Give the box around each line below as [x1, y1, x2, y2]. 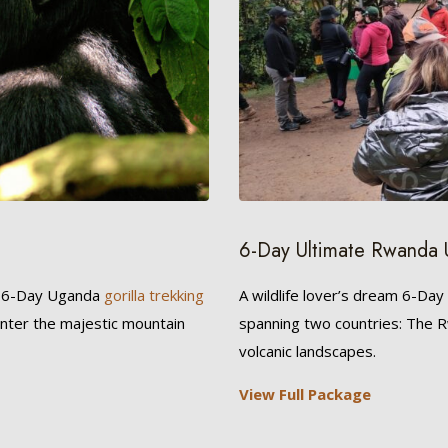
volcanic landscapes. [238, 340, 376, 361]
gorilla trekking [103, 284, 204, 305]
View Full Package [238, 383, 371, 404]
